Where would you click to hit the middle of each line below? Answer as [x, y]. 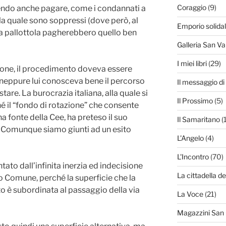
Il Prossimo [195, 101]
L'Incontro [193, 157]
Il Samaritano [198, 120]
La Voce [190, 194]
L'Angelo [190, 138]
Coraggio [191, 8]
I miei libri [192, 64]
